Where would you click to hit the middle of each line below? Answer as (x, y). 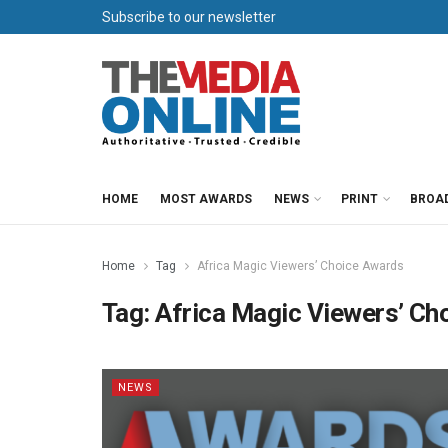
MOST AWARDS (206, 199)
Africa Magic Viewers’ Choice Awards (300, 266)
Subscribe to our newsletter (189, 17)
